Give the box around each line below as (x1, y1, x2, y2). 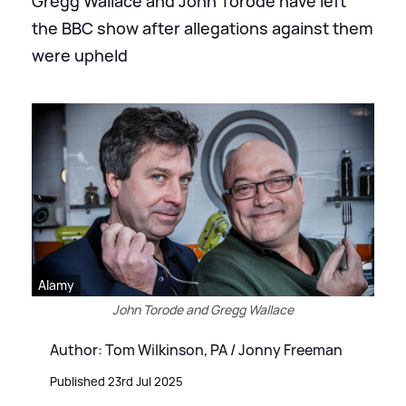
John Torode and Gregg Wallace (112, 300, 294, 318)
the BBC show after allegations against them (32, 17, 373, 39)
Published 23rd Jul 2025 (50, 372, 183, 390)
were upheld (32, 44, 128, 66)
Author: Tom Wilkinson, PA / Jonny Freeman (50, 339, 343, 360)
